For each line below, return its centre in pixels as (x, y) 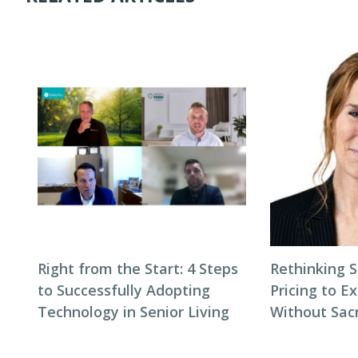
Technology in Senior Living (133, 312)
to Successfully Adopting (124, 290)
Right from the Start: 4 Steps (138, 268)
